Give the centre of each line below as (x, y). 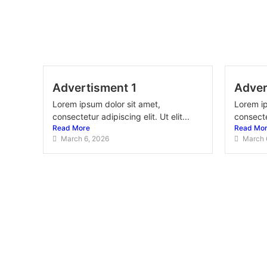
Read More (71, 128)
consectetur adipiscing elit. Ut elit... (121, 117)
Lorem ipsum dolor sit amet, (106, 104)
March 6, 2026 (85, 139)
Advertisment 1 (94, 88)
